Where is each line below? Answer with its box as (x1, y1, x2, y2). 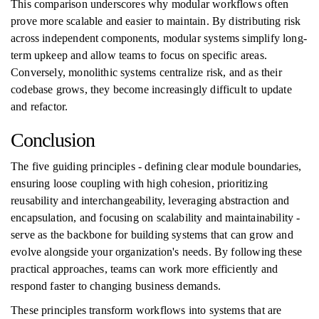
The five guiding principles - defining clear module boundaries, (11, 160, 302, 172)
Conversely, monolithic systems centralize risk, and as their (11, 66, 282, 78)
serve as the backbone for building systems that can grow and (11, 229, 293, 241)
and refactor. (11, 100, 68, 113)
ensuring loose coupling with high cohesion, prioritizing (11, 177, 268, 189)
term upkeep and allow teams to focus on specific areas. (11, 49, 267, 61)
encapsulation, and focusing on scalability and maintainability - (11, 211, 300, 224)
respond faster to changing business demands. (11, 280, 221, 292)
